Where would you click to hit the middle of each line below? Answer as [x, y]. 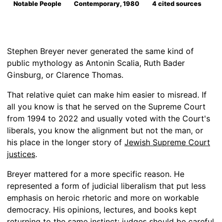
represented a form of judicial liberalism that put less [106, 186]
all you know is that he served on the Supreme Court [106, 107]
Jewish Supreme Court [167, 142]
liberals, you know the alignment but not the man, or [105, 131]
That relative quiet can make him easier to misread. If [107, 95]
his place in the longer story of [66, 142]
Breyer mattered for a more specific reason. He [96, 174]
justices [21, 154]
